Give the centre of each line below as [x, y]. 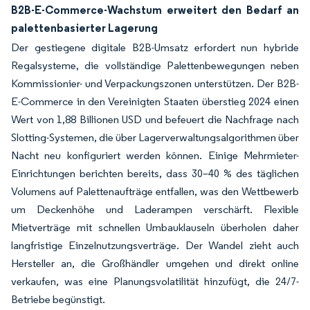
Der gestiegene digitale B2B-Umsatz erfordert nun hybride [155, 47]
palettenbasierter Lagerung [84, 28]
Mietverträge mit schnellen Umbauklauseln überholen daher [155, 227]
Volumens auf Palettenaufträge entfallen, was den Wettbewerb [155, 191]
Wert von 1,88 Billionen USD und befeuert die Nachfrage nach [155, 119]
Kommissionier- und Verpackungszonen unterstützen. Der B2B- [155, 83]
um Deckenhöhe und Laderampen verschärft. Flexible [155, 209]
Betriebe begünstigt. [58, 299]
